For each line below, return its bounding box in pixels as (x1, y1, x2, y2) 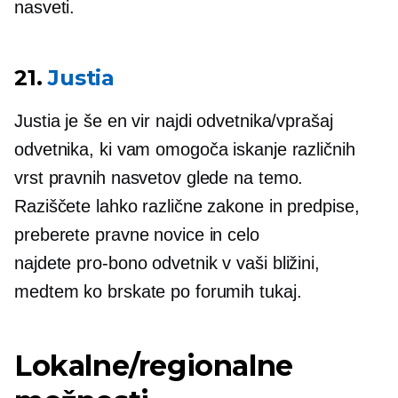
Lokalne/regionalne (14, 348, 293, 384)
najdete (14, 253, 77, 274)
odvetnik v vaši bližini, (147, 253, 320, 274)
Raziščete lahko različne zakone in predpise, (14, 196, 360, 217)
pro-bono (76, 253, 147, 274)
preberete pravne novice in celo (14, 225, 259, 245)
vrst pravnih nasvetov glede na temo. (14, 168, 304, 188)
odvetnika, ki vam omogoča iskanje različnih (14, 139, 355, 160)
